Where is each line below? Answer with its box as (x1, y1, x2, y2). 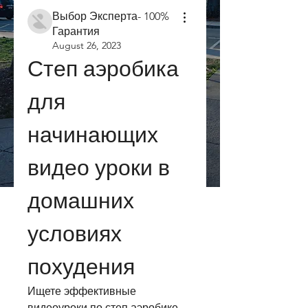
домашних (27, 188, 134, 214)
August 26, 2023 (52, 39, 121, 52)
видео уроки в (27, 155, 170, 181)
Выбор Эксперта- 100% (52, 10, 169, 23)
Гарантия (52, 25, 100, 38)
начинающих (27, 122, 158, 148)
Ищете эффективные (27, 285, 136, 298)
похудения (27, 254, 135, 280)
